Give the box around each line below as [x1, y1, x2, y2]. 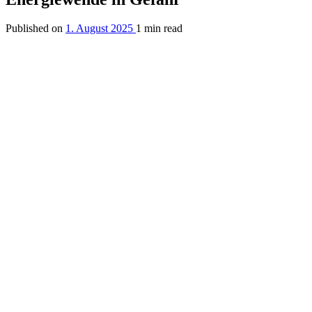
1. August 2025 [65, 22, 133, 35]
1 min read [136, 22, 182, 35]
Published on [6, 22, 63, 35]
